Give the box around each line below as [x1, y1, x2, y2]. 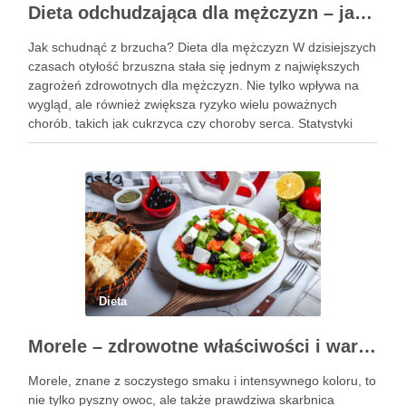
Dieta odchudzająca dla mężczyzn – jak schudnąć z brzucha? [354, 3, 372, 23]
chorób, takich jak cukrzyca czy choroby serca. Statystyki [28, 116, 353, 130]
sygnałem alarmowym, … [28, 154, 173, 169]
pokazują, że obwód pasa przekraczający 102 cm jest [28, 135, 333, 150]
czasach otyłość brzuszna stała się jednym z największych [28, 59, 360, 73]
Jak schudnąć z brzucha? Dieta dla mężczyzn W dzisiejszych [28, 40, 376, 54]
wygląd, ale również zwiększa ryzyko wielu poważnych [28, 97, 337, 111]
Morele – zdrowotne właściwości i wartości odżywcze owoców [358, 336, 376, 356]
